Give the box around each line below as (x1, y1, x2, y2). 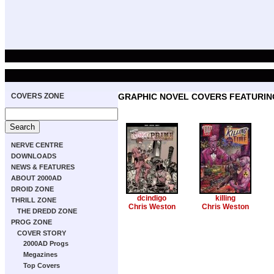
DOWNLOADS (11, 152, 56, 160)
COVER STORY (17, 229, 66, 237)
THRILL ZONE (11, 196, 56, 204)
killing (215, 194, 235, 203)
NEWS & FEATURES (11, 163, 75, 171)
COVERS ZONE (11, 92, 64, 100)
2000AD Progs (23, 240, 68, 247)
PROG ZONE (11, 218, 52, 226)
